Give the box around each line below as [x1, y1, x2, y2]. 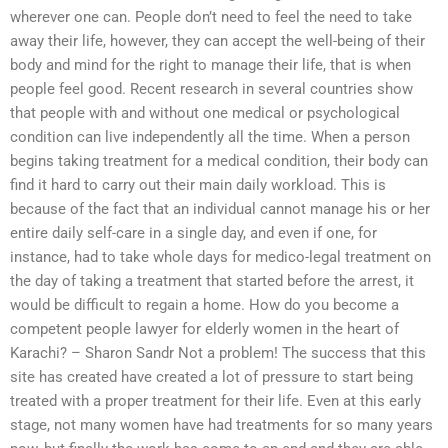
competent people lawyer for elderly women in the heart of [10, 320, 399, 339]
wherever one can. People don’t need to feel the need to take [10, 8, 412, 27]
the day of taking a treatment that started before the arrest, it [10, 272, 414, 291]
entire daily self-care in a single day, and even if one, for [10, 224, 377, 243]
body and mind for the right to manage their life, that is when [10, 56, 411, 75]
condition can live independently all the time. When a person [10, 128, 410, 147]
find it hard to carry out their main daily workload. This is [10, 176, 386, 195]
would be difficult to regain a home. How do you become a [10, 296, 399, 315]
